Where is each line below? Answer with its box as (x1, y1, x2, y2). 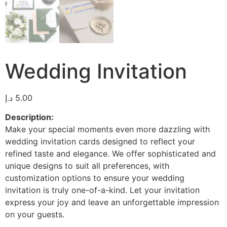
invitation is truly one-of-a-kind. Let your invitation (5, 185, 200, 196)
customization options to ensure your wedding (5, 173, 184, 183)
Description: (5, 112, 54, 123)
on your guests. (5, 209, 64, 220)
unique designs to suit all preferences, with (5, 161, 169, 171)
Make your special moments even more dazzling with (5, 124, 210, 135)
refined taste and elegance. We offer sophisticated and (5, 148, 216, 159)
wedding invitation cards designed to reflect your (5, 136, 195, 147)
